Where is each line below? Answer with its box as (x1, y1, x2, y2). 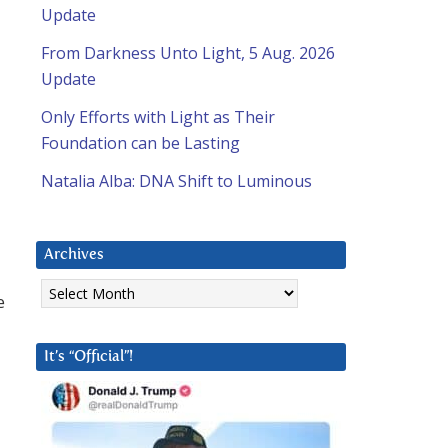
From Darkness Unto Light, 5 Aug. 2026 (41, 42, 335, 65)
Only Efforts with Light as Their (41, 106, 275, 129)
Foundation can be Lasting (41, 132, 240, 155)
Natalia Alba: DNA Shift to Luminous (41, 170, 312, 193)
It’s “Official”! (44, 349, 133, 365)
